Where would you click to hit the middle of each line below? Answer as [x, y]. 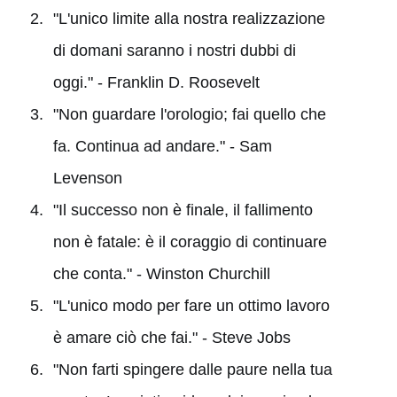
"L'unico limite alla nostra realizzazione [189, 18]
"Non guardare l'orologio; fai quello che [189, 114]
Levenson [87, 178]
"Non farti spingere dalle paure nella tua [192, 369]
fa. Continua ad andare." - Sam [162, 146]
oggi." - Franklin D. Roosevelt [156, 82]
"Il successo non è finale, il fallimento [183, 210]
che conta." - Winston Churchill [161, 273]
